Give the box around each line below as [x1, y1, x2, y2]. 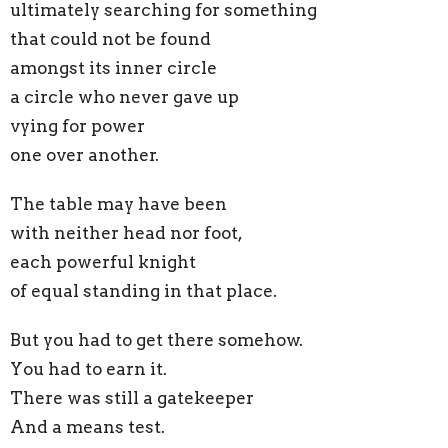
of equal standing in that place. [10, 280, 277, 301]
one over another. [10, 144, 159, 165]
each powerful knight [10, 251, 196, 272]
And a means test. [10, 416, 165, 437]
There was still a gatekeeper [10, 387, 254, 408]
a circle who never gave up [10, 86, 239, 107]
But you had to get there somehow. [10, 329, 303, 350]
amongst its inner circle [10, 57, 217, 78]
